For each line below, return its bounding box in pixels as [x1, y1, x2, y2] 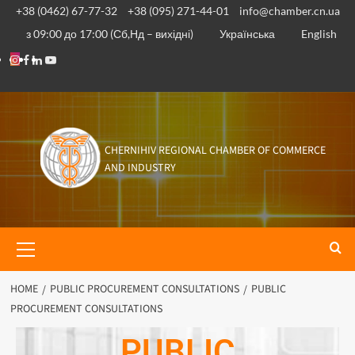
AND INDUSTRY [104, 160, 176, 177]
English [301, 27, 338, 40]
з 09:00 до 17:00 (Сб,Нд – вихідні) [25, 27, 193, 40]
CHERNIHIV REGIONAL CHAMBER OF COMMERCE [104, 143, 326, 159]
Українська [219, 27, 275, 40]
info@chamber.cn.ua [239, 4, 340, 17]
